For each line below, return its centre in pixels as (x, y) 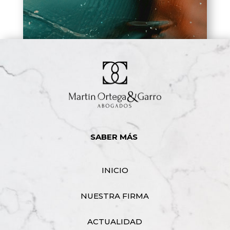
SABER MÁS (115, 137)
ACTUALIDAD (115, 221)
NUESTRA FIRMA (115, 196)
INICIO (115, 170)
